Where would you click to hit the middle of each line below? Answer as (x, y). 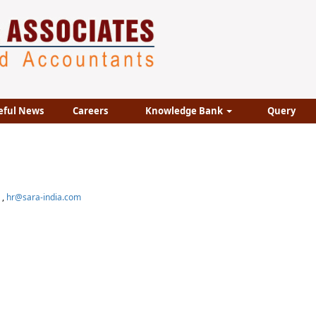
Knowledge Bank (185, 111)
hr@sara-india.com (44, 197)
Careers (90, 111)
